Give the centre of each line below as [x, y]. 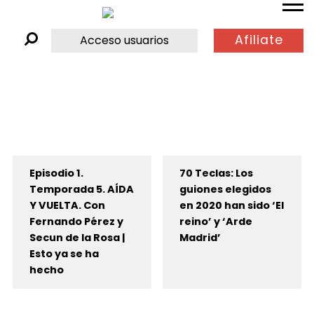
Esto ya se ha [64, 254]
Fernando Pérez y [76, 222]
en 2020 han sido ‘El [231, 206]
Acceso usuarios [125, 40]
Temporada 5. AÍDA [81, 190]
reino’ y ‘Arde [216, 222]
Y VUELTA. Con [67, 206]
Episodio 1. [56, 173]
